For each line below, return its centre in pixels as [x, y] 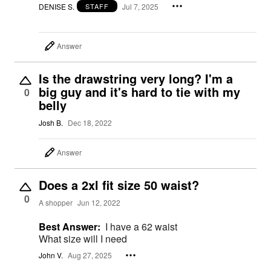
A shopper [56, 203]
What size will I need [83, 239]
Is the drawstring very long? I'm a [136, 79]
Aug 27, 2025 [90, 255]
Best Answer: [70, 227]
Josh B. [51, 123]
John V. [51, 255]
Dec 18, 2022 [90, 123]
